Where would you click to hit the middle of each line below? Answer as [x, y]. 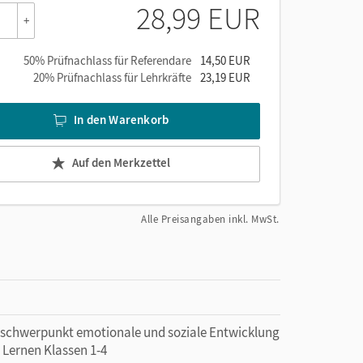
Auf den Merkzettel [121, 163]
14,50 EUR [225, 60]
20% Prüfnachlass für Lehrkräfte [112, 77]
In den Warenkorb [122, 120]
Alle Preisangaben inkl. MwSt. [210, 219]
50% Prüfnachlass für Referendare [107, 60]
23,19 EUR [225, 77]
